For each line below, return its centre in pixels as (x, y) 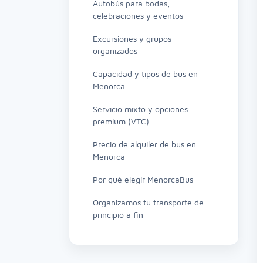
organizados (115, 51)
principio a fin (118, 215)
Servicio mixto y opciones (140, 109)
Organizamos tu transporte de (148, 202)
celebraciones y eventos (138, 16)
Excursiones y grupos (132, 38)
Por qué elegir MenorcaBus (143, 179)
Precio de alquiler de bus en (144, 144)
